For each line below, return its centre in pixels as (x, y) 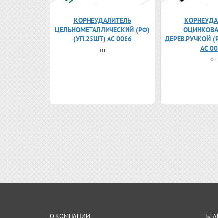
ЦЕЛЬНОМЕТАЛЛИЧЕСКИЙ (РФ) (102, 29)
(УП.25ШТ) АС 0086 (102, 39)
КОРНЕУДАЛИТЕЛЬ (102, 20)
